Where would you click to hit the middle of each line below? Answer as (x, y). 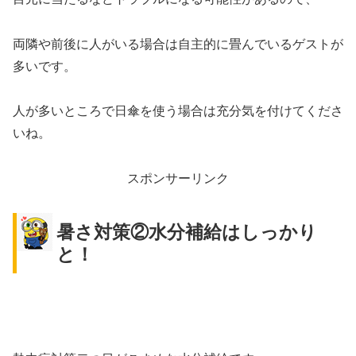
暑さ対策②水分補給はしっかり (187, 232)
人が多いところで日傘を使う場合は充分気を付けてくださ (178, 111)
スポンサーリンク (178, 179)
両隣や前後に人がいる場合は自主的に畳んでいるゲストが (178, 44)
